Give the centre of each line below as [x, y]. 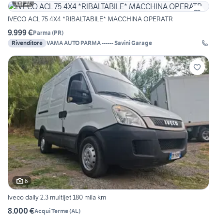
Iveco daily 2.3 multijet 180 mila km [57, 197]
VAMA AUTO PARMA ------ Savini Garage [133, 43]
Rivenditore [27, 43]
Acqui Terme [51, 211]
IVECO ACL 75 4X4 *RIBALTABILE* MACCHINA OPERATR [90, 19]
